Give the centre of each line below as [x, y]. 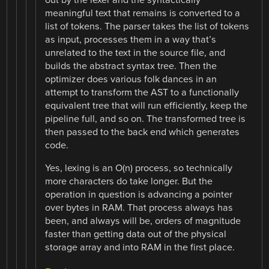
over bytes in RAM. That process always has [139, 208]
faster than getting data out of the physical [136, 234]
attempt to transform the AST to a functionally [142, 93]
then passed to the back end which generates [143, 132]
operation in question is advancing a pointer [139, 195]
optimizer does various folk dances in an [131, 80]
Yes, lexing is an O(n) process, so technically [139, 168]
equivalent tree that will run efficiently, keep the [147, 106]
